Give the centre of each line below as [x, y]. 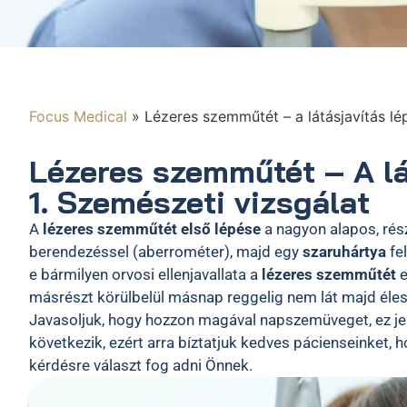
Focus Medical [78, 116]
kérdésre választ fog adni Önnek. [141, 365]
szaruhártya [344, 252]
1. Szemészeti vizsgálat [199, 202]
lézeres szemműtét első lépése [150, 229]
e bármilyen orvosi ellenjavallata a [145, 274]
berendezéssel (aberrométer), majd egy [166, 252]
